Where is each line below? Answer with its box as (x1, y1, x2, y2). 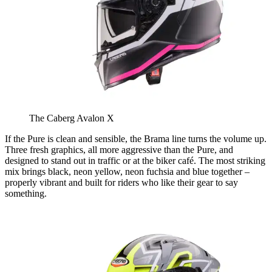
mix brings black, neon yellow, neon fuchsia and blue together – (5, 166, 250, 177)
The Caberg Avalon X (29, 113, 114, 124)
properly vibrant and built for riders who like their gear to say (5, 177, 238, 188)
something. (5, 188, 47, 199)
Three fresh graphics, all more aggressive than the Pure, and (5, 144, 233, 155)
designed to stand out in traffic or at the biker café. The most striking (5, 155, 265, 166)
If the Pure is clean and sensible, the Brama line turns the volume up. (5, 134, 267, 144)
